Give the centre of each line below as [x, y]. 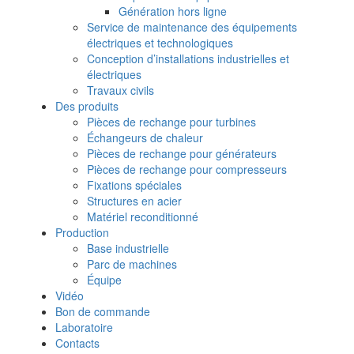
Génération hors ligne [173, 11]
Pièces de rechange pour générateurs [182, 153]
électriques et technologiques [160, 42]
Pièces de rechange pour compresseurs [187, 169]
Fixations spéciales [134, 185]
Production [82, 232]
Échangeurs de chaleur [145, 137]
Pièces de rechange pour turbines [171, 121]
